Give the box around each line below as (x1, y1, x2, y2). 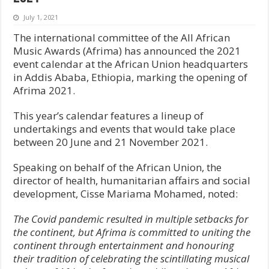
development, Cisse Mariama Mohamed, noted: (13, 186, 238, 201)
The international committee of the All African (13, 30, 231, 44)
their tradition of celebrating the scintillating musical (13, 251, 250, 265)
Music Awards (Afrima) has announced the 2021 (13, 43, 241, 58)
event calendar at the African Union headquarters (13, 56, 249, 71)
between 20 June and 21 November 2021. (13, 134, 208, 149)
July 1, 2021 (23, 12, 59, 22)
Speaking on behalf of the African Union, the (13, 160, 222, 174)
